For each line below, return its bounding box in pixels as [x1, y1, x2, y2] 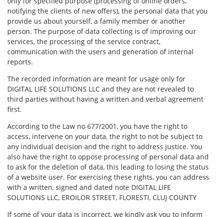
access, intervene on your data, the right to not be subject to [7, 132, 202, 141]
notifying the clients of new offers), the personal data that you [7, 6, 208, 15]
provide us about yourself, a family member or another [7, 16, 186, 26]
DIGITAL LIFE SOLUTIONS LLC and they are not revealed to [7, 84, 194, 93]
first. [7, 105, 22, 114]
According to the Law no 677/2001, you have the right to [7, 122, 187, 131]
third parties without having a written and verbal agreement [7, 94, 203, 104]
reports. [7, 57, 33, 66]
